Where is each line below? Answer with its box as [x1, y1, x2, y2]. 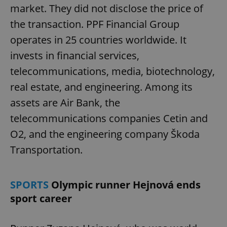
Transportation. [10, 142, 83, 157]
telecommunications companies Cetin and [10, 111, 208, 125]
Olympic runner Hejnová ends [51, 177, 201, 192]
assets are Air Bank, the [10, 95, 120, 109]
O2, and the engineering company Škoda [10, 127, 200, 141]
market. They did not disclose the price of [10, 1, 203, 15]
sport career [10, 191, 72, 205]
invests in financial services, [10, 48, 139, 62]
